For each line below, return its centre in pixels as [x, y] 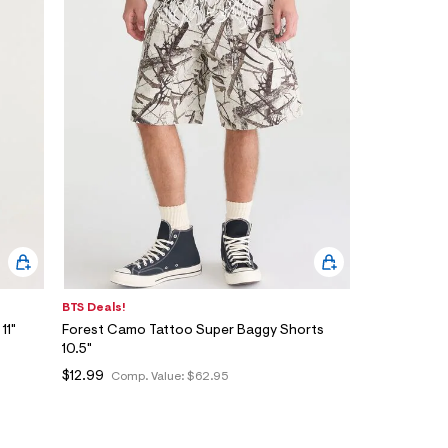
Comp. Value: [149, 376]
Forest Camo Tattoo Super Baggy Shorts [193, 330]
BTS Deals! [94, 307]
